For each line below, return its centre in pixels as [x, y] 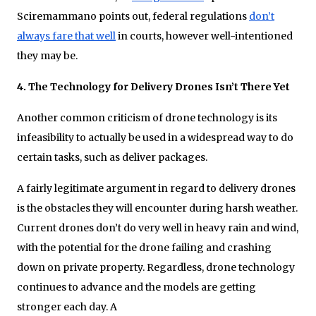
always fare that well [66, 36]
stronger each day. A [67, 306]
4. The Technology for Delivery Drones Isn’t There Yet [153, 86]
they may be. [47, 55]
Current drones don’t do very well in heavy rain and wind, [158, 227]
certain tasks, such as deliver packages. [112, 157]
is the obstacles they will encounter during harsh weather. [157, 208]
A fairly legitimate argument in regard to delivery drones [156, 188]
